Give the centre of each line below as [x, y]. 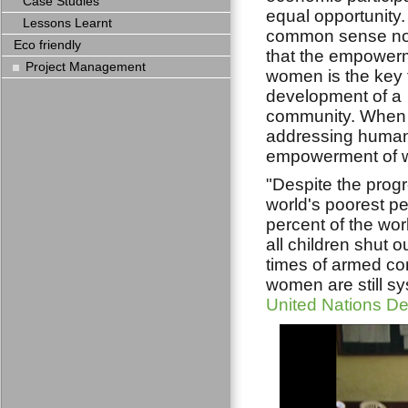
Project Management [86, 67]
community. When [336, 116]
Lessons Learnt [67, 23]
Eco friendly [47, 45]
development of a [334, 96]
